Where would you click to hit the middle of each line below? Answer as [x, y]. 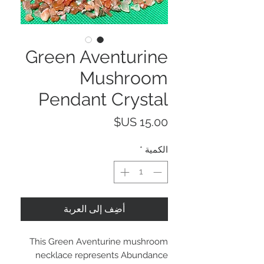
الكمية [156, 149]
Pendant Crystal [103, 99]
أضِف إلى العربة [94, 209]
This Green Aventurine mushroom [99, 242]
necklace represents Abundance [102, 255]
